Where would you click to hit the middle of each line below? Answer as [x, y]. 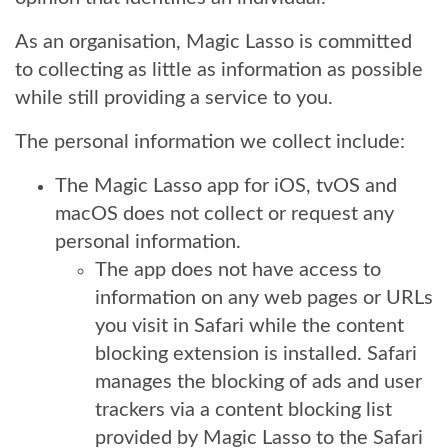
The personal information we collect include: [210, 142]
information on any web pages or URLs [264, 298]
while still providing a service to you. [174, 98]
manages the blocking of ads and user [258, 382]
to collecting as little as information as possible [219, 70]
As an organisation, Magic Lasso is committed [213, 42]
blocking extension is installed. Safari [256, 354]
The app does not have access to [238, 270]
